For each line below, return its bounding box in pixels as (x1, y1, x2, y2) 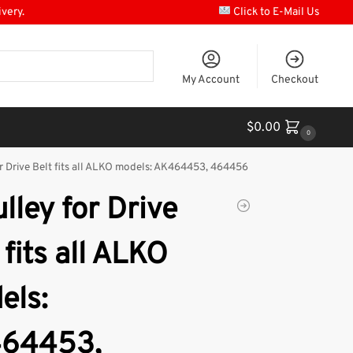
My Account (182, 72, 240, 87)
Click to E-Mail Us (231, 6, 321, 19)
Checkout (270, 72, 318, 87)
